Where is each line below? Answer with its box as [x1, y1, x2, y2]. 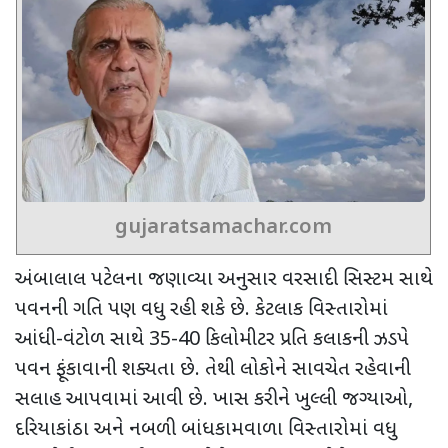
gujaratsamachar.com [115, 215, 332, 242]
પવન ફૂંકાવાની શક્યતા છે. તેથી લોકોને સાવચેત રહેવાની [15, 357, 411, 384]
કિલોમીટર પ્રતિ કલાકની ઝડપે [200, 327, 409, 354]
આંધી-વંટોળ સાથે [15, 327, 149, 354]
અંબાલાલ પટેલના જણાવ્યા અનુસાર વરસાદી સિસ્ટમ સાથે [15, 267, 433, 294]
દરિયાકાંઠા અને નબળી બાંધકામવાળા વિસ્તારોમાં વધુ [15, 417, 397, 444]
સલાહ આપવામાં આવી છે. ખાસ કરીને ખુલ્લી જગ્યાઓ [15, 387, 408, 414]
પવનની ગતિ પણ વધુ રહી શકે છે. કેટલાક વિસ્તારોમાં [15, 297, 388, 324]
